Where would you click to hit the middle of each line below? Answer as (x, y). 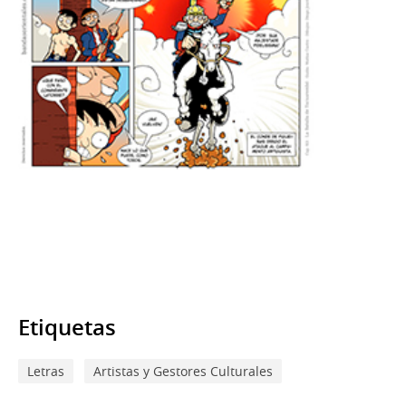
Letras (46, 371)
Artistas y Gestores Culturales (183, 371)
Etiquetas (67, 327)
